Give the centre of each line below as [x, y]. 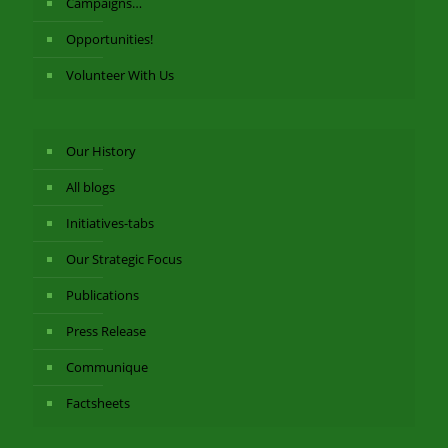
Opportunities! [109, 39]
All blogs [90, 187]
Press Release [106, 331]
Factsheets [98, 403]
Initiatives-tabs [110, 223]
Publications [102, 295]
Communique [107, 367]
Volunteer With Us [120, 75]
